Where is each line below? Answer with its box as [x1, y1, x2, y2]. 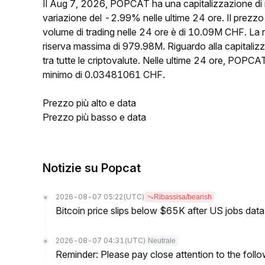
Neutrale [148, 237, 176, 245]
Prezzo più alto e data [43, 97, 136, 109]
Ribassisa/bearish [154, 193, 212, 201]
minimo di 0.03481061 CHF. [43, 69, 165, 80]
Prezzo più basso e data [43, 111, 146, 123]
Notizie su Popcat [43, 161, 141, 175]
